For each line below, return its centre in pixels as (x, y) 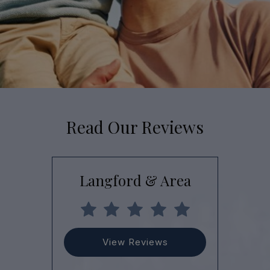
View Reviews (135, 242)
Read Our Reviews (135, 127)
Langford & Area (135, 180)
